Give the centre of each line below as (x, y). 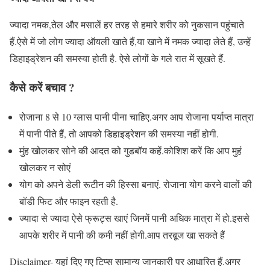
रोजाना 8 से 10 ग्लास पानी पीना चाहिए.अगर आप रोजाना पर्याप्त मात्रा (137, 117)
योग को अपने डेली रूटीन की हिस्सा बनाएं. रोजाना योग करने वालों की (136, 184)
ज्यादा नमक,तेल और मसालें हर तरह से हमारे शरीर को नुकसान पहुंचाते (127, 24)
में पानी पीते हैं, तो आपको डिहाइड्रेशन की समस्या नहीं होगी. (119, 133)
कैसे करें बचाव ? (42, 87)
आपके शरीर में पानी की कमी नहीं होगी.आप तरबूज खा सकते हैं (122, 235)
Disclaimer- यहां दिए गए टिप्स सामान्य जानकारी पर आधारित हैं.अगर (125, 261)
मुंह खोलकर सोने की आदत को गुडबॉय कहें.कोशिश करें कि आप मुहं (130, 150)
